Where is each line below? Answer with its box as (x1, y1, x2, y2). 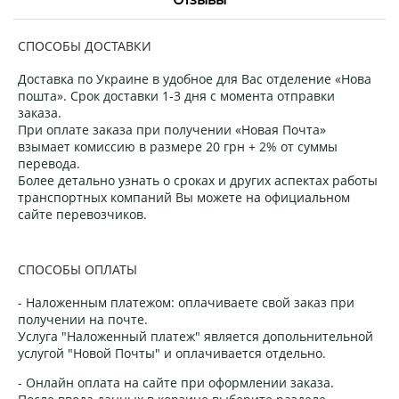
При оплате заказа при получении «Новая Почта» (18, 120, 326, 138)
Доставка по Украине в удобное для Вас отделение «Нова (18, 69, 371, 87)
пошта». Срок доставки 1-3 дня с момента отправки (18, 86, 335, 104)
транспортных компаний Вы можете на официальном (18, 188, 350, 206)
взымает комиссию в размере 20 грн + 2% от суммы (18, 137, 338, 155)
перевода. (18, 154, 80, 172)
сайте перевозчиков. (18, 205, 147, 223)
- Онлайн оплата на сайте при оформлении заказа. (18, 373, 334, 391)
